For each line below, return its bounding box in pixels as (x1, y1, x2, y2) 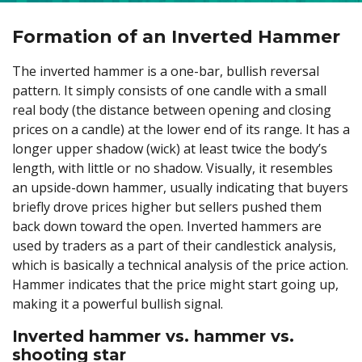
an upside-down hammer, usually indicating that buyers (12, 178, 348, 196)
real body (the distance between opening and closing (12, 100, 331, 119)
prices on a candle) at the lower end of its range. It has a (12, 120, 350, 138)
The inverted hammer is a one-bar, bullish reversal (12, 61, 319, 80)
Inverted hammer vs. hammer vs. (12, 326, 294, 346)
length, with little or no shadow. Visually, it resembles (12, 158, 333, 177)
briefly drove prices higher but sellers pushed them (12, 197, 322, 216)
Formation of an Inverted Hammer (12, 26, 340, 48)
